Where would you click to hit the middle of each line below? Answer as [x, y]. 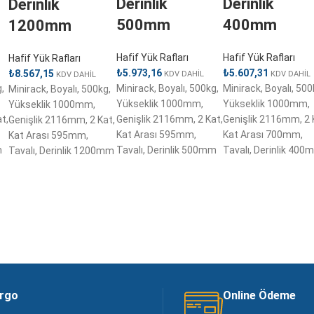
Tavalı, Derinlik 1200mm [61, 150]
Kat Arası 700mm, [262, 134]
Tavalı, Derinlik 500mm [166, 150]
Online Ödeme [260, 295]
